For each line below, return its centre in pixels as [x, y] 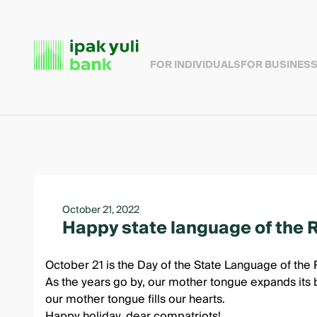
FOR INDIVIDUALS [195, 65]
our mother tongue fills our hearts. [135, 299]
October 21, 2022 [101, 210]
